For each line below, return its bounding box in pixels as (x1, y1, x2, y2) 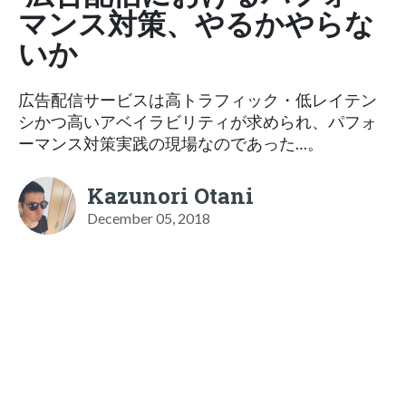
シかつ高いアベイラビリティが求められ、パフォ (18, 111, 377, 131)
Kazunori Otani (87, 180, 254, 210)
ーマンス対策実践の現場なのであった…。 (18, 133, 324, 153)
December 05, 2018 (87, 208, 210, 227)
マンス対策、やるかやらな (18, 3, 374, 43)
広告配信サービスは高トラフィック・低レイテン (18, 90, 377, 110)
